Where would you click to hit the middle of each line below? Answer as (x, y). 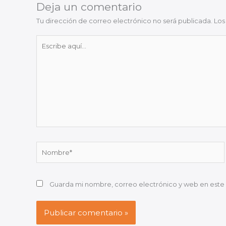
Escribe (48, 40)
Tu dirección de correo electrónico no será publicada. (124, 20)
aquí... (45, 50)
